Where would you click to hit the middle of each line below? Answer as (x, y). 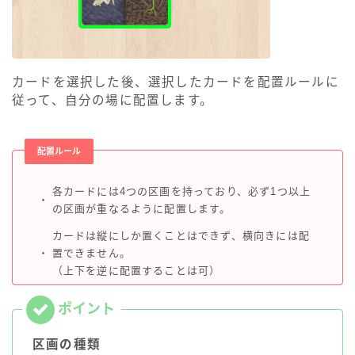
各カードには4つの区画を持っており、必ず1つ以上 (181, 192)
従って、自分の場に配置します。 (113, 101)
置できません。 (91, 254)
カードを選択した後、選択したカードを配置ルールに (176, 82)
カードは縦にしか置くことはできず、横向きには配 (181, 236)
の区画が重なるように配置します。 (141, 209)
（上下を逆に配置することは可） (136, 271)
